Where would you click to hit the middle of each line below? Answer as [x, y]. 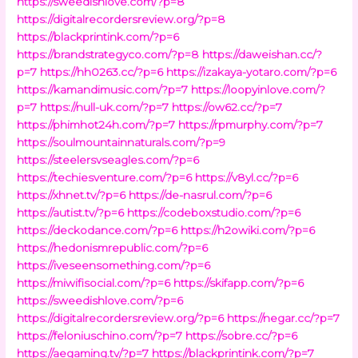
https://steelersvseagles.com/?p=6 [108, 159]
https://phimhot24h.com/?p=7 [96, 124]
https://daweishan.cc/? [263, 54]
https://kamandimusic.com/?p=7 [103, 89]
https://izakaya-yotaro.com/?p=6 [252, 72]
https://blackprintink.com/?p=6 [98, 36]
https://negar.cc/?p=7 [284, 318]
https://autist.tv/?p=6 [71, 212]
